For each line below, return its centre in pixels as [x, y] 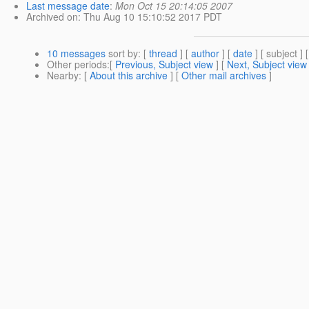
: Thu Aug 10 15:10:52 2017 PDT [150, 16]
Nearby [63, 75]
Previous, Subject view [164, 64]
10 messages [76, 53]
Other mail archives [224, 75]
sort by [122, 53]
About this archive [129, 75]
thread [163, 53]
